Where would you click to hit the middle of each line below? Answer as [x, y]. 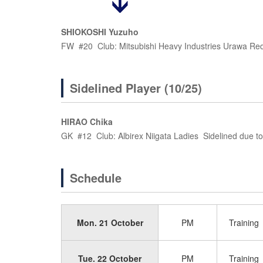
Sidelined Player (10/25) [136, 88]
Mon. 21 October [110, 222]
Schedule [96, 178]
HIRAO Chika [87, 122]
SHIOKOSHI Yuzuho [100, 32]
